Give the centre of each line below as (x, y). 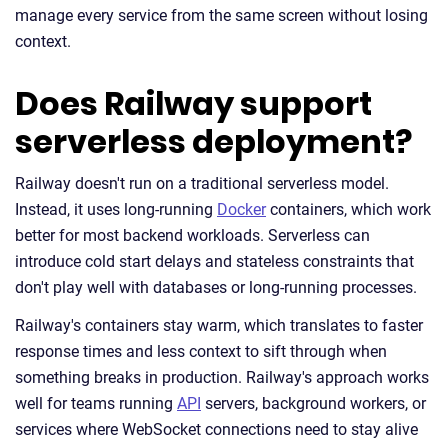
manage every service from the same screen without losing (221, 15)
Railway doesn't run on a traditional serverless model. (202, 183)
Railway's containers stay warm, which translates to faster (219, 325)
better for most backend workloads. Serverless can (192, 235)
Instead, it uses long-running (116, 209)
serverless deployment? (213, 141)
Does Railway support (193, 103)
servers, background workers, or (313, 403)
